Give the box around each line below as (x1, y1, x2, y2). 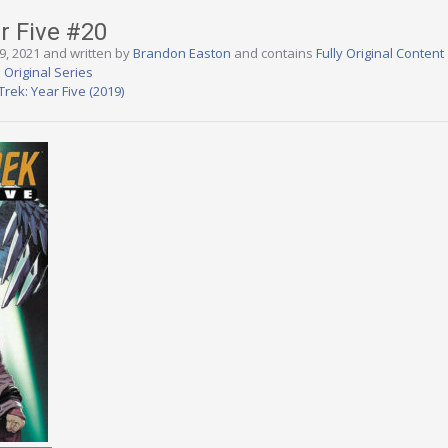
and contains (231, 44, 316, 62)
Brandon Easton (133, 44, 231, 62)
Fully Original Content (316, 44, 444, 62)
